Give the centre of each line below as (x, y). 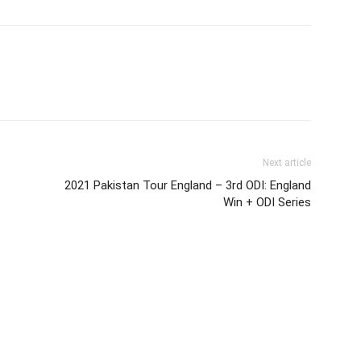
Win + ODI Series (267, 202)
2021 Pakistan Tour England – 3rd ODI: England (188, 185)
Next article (287, 163)
